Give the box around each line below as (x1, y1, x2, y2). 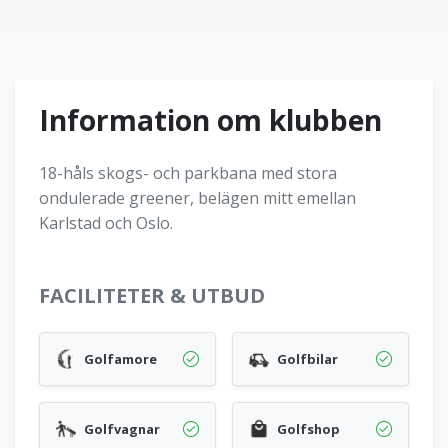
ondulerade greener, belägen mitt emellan (39, 187, 356, 210)
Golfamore (84, 350, 157, 369)
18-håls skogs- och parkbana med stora (39, 162, 337, 185)
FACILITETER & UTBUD (39, 282, 265, 310)
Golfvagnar (84, 420, 160, 439)
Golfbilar (277, 350, 338, 369)
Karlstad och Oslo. (39, 212, 173, 235)
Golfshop (277, 420, 340, 439)
